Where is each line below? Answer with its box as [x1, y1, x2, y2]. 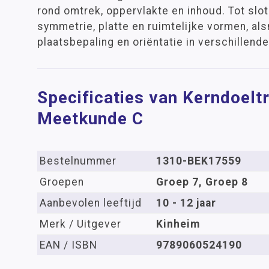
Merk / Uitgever [40, 218, 121, 230]
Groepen [40, 176, 84, 188]
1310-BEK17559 [156, 155, 241, 167]
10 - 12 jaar [156, 197, 216, 209]
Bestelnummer [40, 155, 116, 167]
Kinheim [156, 218, 200, 230]
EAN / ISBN [40, 239, 97, 251]
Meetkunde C [37, 109, 144, 128]
